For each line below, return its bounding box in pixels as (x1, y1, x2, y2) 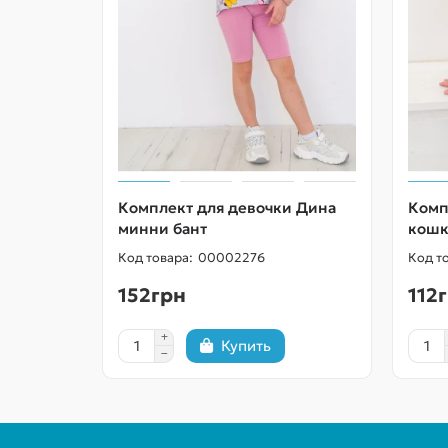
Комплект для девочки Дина (118, 197, 336, 217)
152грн (118, 282, 186, 307)
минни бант (118, 218, 207, 238)
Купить (221, 336, 271, 356)
